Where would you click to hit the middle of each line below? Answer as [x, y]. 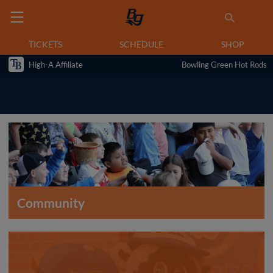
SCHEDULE [142, 44]
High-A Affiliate [56, 64]
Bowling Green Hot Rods [224, 64]
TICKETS [46, 44]
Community [51, 203]
